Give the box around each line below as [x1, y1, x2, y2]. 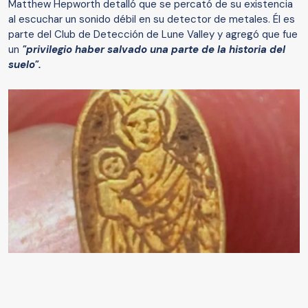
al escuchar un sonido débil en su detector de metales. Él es [8, 12, 295, 26]
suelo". [8, 57, 44, 71]
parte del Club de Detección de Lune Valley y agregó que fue [8, 27, 298, 41]
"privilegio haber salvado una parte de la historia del [22, 42, 285, 56]
